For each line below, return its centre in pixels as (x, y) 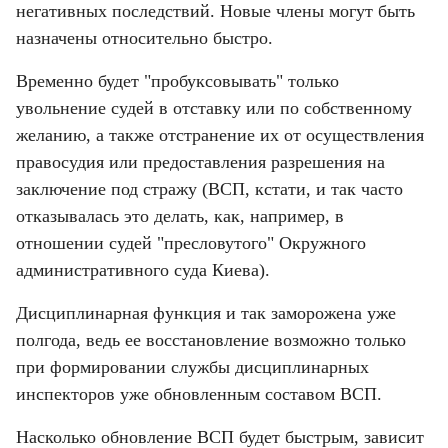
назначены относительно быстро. (144, 37)
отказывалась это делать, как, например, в (180, 215)
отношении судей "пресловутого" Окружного (191, 242)
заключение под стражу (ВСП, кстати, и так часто (209, 188)
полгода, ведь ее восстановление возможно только (211, 339)
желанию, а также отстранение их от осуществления (220, 134)
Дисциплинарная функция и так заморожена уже (206, 312)
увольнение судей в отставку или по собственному (214, 107)
